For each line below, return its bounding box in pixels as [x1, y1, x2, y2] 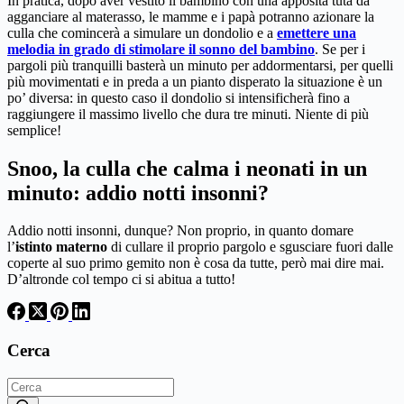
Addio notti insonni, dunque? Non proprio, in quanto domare [7, 223, 353, 239]
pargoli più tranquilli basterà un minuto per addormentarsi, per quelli [7, 57, 393, 73]
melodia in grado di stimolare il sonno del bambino [7, 41, 315, 57]
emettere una [277, 24, 356, 41]
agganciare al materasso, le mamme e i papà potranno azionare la [7, 8, 374, 24]
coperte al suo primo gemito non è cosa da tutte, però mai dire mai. [7, 255, 384, 271]
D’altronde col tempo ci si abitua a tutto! [7, 271, 235, 288]
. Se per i [315, 41, 365, 57]
